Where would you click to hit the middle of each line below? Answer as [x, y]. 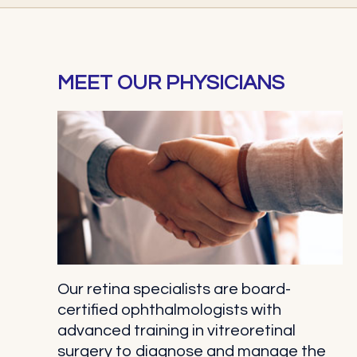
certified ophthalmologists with [169, 310]
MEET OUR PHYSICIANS [171, 83]
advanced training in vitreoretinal [177, 331]
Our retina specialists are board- [174, 290]
